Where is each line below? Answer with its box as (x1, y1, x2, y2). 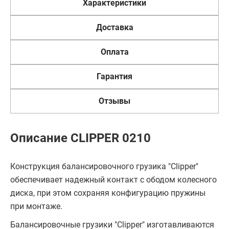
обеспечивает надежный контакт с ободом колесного (10, 175, 217, 185)
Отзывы (99, 96, 130, 106)
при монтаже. (10, 201, 62, 211)
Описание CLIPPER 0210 (10, 131, 151, 145)
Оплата (100, 47, 129, 57)
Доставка (96, 22, 133, 32)
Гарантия (97, 72, 132, 81)
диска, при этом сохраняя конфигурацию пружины (10, 188, 205, 198)
